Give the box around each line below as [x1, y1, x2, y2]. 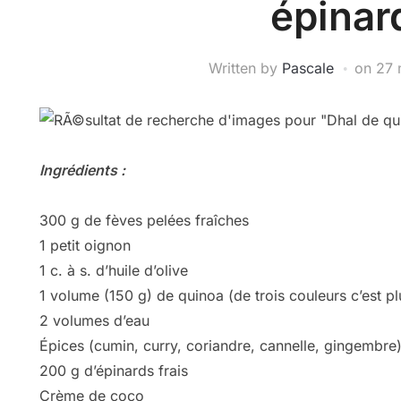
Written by [208, 58, 282, 77]
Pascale [281, 58, 334, 77]
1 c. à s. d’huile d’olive [39, 261, 188, 280]
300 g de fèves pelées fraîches [39, 211, 249, 230]
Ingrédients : [39, 161, 125, 180]
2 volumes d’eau [39, 311, 149, 330]
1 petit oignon [39, 236, 131, 255]
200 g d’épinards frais [39, 362, 188, 380]
